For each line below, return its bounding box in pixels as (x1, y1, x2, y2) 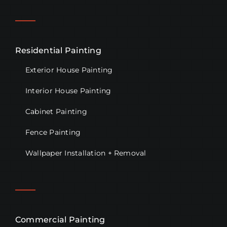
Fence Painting (25, 128, 81, 137)
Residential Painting (15, 46, 101, 56)
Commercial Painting (15, 215, 105, 225)
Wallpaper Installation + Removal (25, 148, 146, 158)
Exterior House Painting (25, 65, 113, 75)
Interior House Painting (25, 86, 111, 96)
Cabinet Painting (25, 107, 87, 117)
